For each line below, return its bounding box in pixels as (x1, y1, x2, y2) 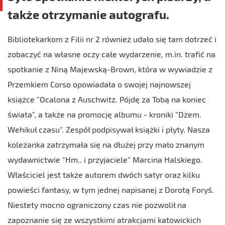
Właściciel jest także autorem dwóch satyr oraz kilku (8, 170, 200, 179)
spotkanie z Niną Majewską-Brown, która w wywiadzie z (8, 64, 212, 74)
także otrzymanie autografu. (8, 7, 169, 22)
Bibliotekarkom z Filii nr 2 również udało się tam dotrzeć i (8, 34, 216, 44)
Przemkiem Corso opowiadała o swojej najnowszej (8, 79, 191, 89)
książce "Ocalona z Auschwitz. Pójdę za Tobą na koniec (8, 94, 206, 104)
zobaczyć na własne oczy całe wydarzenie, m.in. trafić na (8, 49, 215, 59)
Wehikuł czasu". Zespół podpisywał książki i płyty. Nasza (8, 125, 210, 134)
